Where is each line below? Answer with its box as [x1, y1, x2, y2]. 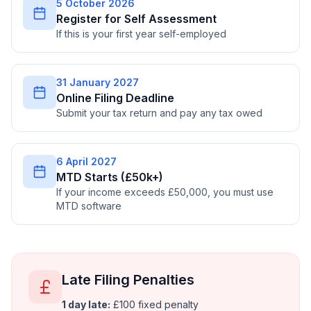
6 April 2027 [56, 155, 117, 167]
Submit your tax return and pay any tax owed [56, 107, 262, 119]
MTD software [56, 200, 121, 212]
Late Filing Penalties [62, 271, 194, 288]
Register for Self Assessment [56, 12, 217, 26]
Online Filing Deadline [56, 91, 174, 105]
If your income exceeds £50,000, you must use [56, 186, 274, 198]
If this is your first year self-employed [56, 28, 226, 40]
